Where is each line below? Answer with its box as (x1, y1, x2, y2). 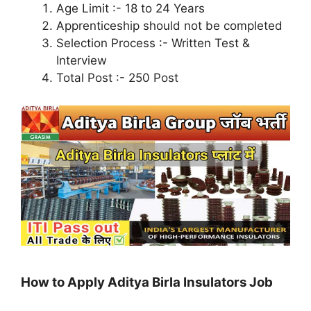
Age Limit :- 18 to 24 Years (56, 1, 205, 16)
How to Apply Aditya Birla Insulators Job (21, 274, 273, 291)
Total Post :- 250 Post (56, 71, 178, 85)
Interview (56, 53, 107, 68)
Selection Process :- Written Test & (56, 36, 250, 51)
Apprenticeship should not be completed (56, 19, 283, 33)
